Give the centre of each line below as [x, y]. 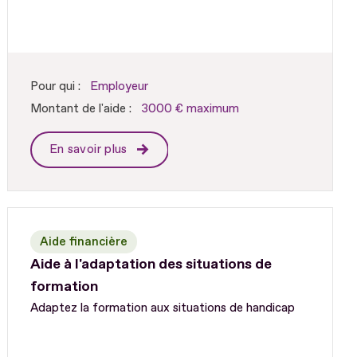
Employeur [119, 87]
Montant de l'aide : [80, 109]
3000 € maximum [190, 109]
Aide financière [83, 242]
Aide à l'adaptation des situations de [151, 265]
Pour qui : [55, 87]
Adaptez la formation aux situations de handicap [162, 308]
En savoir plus [90, 150]
